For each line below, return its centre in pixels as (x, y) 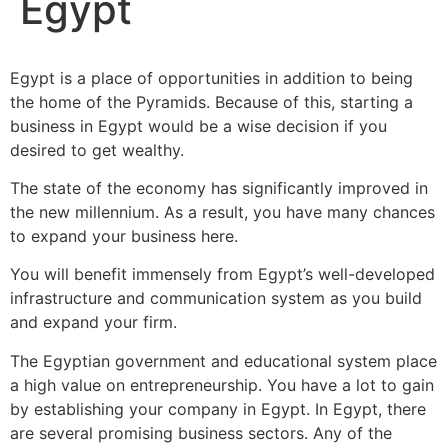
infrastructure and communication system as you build (216, 298)
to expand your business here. (124, 235)
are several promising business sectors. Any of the (201, 432)
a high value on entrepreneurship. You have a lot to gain (222, 384)
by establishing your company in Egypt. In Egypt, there (218, 408)
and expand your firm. (93, 322)
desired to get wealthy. (97, 149)
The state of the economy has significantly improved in (219, 187)
